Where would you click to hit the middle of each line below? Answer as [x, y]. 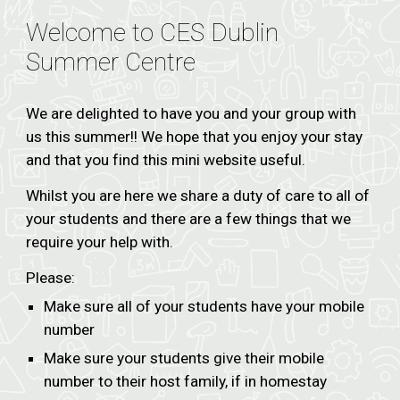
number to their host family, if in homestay [186, 381]
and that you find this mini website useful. [166, 160]
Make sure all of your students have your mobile [204, 306]
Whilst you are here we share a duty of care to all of [198, 196]
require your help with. [102, 242]
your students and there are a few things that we [189, 219]
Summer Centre [111, 62]
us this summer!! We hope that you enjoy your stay [195, 137]
